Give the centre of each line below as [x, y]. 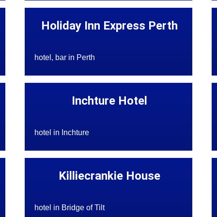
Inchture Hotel [109, 101]
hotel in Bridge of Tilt [70, 208]
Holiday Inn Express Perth [109, 26]
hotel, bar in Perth [65, 58]
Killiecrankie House [109, 176]
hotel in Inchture [62, 133]
